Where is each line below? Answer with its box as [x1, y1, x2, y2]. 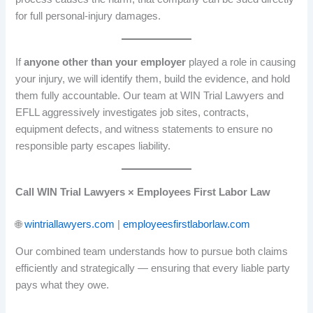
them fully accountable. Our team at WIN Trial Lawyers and [15, 90, 284, 102]
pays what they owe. [15, 279, 110, 291]
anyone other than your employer [24, 57, 187, 68]
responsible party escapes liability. [15, 140, 171, 152]
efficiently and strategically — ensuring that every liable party [15, 262, 291, 274]
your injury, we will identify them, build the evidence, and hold [15, 73, 291, 85]
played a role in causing [186, 57, 296, 68]
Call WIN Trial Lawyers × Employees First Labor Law [15, 187, 271, 198]
